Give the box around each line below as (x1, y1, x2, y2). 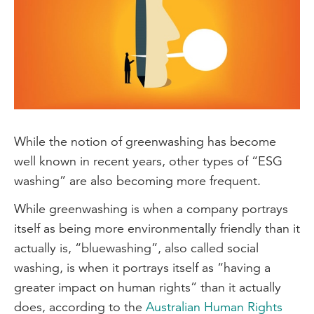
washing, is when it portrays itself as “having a (14, 259, 271, 276)
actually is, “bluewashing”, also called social (14, 240, 259, 257)
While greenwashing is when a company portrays (14, 200, 288, 217)
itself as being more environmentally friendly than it (14, 220, 300, 237)
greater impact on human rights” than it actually (14, 279, 281, 296)
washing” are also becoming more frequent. (14, 172, 261, 189)
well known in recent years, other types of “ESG (14, 153, 282, 170)
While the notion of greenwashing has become (14, 133, 276, 150)
